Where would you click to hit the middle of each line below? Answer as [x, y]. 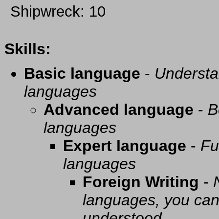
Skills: [28, 49]
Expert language [125, 146]
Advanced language [119, 110]
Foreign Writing [141, 182]
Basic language [82, 74]
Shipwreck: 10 [56, 12]
